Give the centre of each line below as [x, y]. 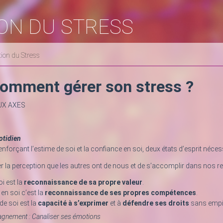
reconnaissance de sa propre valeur [83, 182]
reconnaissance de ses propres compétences [120, 193]
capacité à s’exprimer [73, 203]
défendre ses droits [156, 203]
